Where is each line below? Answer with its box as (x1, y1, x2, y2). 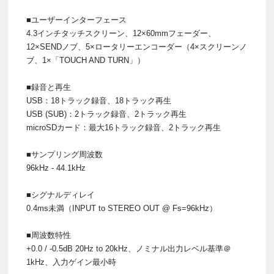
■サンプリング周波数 (26, 149, 103, 159)
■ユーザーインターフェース (26, 15, 127, 24)
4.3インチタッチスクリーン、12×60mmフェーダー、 (26, 28, 216, 38)
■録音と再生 (26, 82, 71, 92)
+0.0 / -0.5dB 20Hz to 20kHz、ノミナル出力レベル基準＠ (26, 243, 231, 253)
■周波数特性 (26, 230, 71, 240)
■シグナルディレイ (26, 190, 95, 199)
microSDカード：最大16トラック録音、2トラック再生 (26, 122, 221, 132)
